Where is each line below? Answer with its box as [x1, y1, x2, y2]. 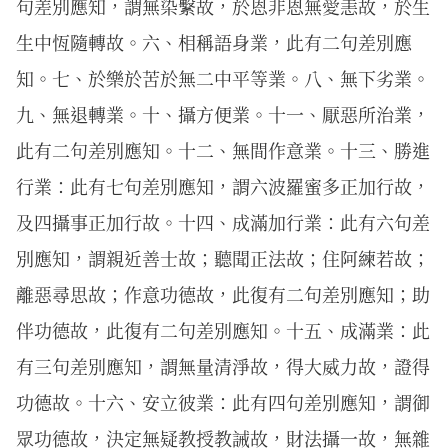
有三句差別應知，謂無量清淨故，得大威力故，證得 [16, 353, 430, 379]
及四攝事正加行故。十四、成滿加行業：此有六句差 [16, 209, 430, 235]
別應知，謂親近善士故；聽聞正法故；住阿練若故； [16, 245, 430, 271]
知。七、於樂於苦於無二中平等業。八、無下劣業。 [16, 65, 430, 91]
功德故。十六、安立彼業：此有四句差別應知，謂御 [16, 389, 430, 415]
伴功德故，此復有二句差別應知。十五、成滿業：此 [16, 317, 430, 343]
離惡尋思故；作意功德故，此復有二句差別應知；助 [16, 281, 430, 307]
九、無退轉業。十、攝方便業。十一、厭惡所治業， [16, 101, 430, 127]
